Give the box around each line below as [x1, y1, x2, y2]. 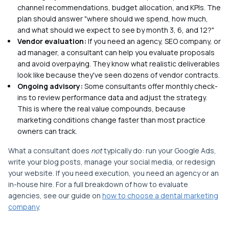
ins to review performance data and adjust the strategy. [17, 93, 207, 102]
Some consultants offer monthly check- [83, 81, 218, 91]
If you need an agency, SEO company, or [86, 36, 221, 46]
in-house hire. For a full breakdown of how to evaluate [8, 179, 188, 189]
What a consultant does [8, 146, 91, 155]
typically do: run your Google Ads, [102, 146, 216, 155]
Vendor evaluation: [17, 36, 86, 46]
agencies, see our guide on [8, 191, 102, 200]
